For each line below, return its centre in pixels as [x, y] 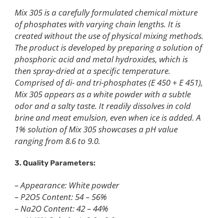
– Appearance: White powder [67, 185]
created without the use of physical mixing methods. [109, 36]
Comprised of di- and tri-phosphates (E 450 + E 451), [109, 83]
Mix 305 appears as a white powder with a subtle [103, 94]
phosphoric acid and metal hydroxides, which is [101, 59]
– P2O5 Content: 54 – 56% [61, 197]
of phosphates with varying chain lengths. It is [98, 24]
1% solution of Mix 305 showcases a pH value [96, 129]
